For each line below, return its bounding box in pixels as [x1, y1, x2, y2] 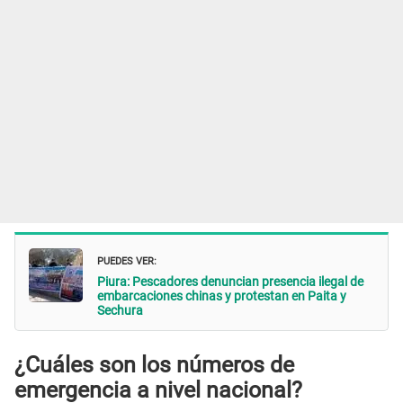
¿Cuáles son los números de [14, 352, 294, 379]
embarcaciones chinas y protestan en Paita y [97, 288, 346, 303]
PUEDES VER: [97, 250, 157, 268]
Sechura [97, 302, 143, 318]
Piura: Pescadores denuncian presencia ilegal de [97, 273, 363, 289]
